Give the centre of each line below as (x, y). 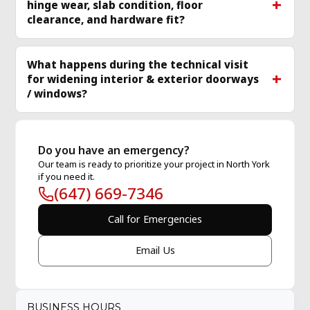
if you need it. (67, 176)
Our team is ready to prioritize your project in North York (154, 164)
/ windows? (57, 93)
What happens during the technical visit (138, 64)
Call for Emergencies (155, 219)
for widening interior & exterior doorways (143, 79)
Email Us (155, 250)
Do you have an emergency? (114, 150)
